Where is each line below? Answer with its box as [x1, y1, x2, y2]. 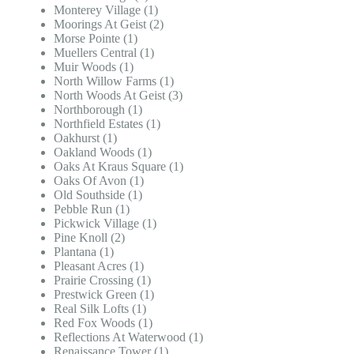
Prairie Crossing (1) [54, 273, 151, 287]
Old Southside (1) [54, 187, 142, 201]
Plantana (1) [54, 244, 114, 258]
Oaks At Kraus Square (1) [54, 159, 183, 173]
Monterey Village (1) [54, 2, 158, 17]
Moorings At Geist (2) [54, 17, 164, 31]
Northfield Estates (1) [54, 116, 160, 130]
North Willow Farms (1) [54, 73, 174, 88]
